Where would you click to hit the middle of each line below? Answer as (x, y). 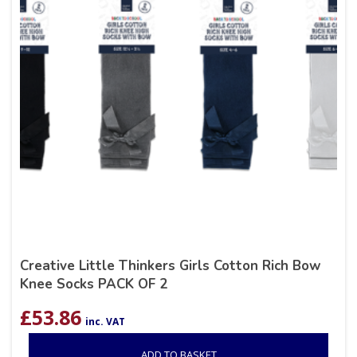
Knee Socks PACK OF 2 (94, 284)
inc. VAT (105, 321)
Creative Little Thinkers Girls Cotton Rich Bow (171, 265)
